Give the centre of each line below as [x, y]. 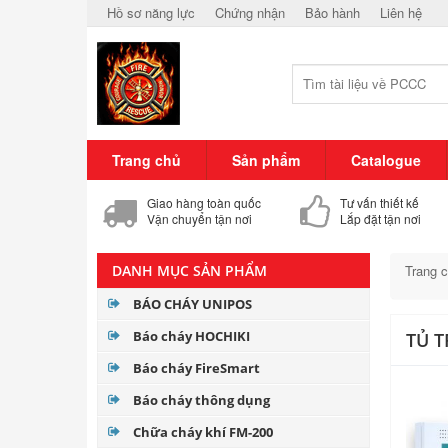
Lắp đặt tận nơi [381, 218]
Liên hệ [401, 12]
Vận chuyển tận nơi [199, 218]
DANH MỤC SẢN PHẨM [189, 270]
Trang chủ [146, 160]
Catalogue [386, 160]
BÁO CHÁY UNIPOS [192, 304]
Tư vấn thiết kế [380, 202]
